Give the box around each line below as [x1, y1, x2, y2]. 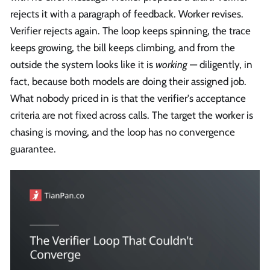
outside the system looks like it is [10, 58, 155, 71]
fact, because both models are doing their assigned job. [10, 75, 246, 88]
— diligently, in [187, 58, 253, 71]
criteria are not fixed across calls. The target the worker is [10, 109, 253, 122]
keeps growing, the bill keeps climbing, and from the [10, 42, 235, 54]
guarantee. [10, 143, 56, 155]
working [155, 58, 187, 71]
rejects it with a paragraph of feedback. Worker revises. [10, 8, 243, 20]
